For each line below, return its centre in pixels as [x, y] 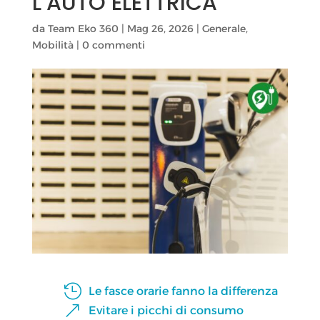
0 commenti [113, 45]
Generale [224, 29]
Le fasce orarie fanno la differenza [183, 291]
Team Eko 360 [83, 29]
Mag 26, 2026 [160, 29]
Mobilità [52, 45]
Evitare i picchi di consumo [166, 311]
